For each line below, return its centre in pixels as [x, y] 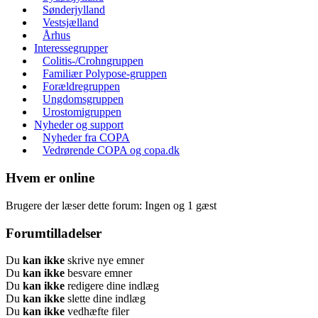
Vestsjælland [71, 23]
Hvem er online [50, 178]
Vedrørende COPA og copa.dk [111, 150]
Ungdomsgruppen [83, 99]
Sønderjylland [74, 10]
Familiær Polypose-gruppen [105, 74]
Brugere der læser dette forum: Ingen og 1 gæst [111, 205]
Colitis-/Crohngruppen [93, 61]
